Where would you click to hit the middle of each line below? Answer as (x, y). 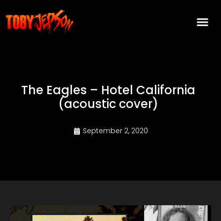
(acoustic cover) (108, 104)
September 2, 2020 (115, 131)
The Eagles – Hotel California (108, 90)
